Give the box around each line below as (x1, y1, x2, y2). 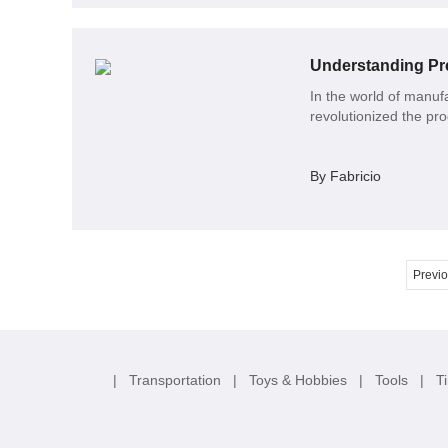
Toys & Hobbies (248, 371, 351, 388)
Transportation (128, 371, 225, 388)
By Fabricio (309, 167, 381, 184)
